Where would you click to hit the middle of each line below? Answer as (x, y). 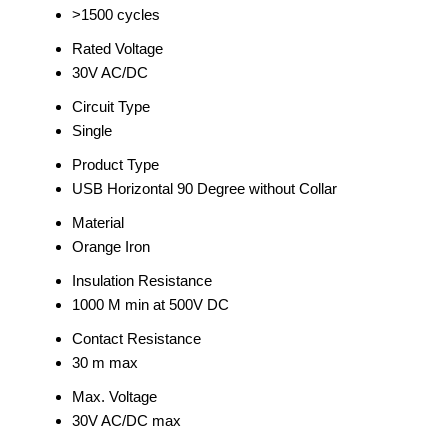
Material (98, 222)
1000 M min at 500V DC (150, 304)
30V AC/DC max (126, 420)
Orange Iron (111, 246)
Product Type (115, 164)
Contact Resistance (136, 338)
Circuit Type (111, 106)
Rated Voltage (117, 48)
